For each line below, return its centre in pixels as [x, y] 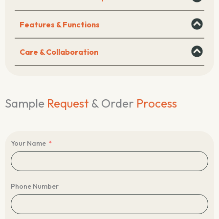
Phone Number [35, 186]
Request [69, 103]
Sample [26, 103]
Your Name [28, 143]
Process [157, 103]
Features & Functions [60, 25]
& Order [114, 103]
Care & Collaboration [59, 52]
